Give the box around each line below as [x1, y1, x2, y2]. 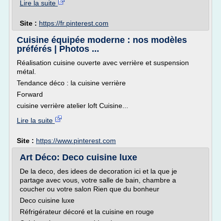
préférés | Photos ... [17, 44, 99, 54]
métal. [17, 68, 36, 75]
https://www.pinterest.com [36, 137, 116, 145]
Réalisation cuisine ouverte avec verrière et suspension [17, 59, 189, 67]
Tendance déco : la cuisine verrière [17, 79, 126, 87]
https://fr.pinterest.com [39, 19, 109, 27]
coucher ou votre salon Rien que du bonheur [20, 185, 159, 193]
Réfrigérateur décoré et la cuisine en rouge [20, 208, 154, 216]
